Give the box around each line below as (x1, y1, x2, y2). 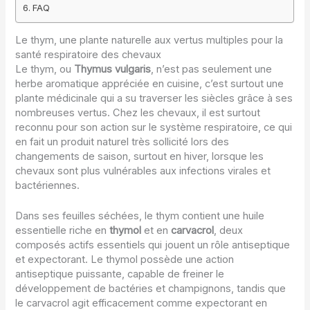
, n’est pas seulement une (151, 62, 273, 75)
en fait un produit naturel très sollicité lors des (15, 135, 230, 148)
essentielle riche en (15, 224, 110, 237)
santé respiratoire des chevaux (15, 48, 162, 61)
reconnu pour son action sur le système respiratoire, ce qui (15, 120, 293, 134)
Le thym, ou (15, 62, 75, 75)
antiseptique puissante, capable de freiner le (15, 268, 225, 281)
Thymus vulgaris (74, 62, 152, 75)
